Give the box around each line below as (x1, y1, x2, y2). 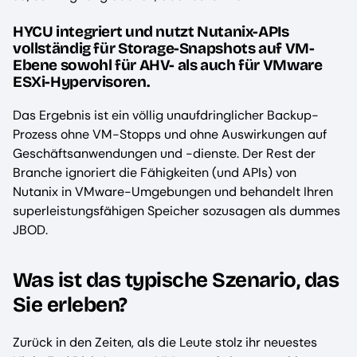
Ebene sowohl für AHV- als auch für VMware (13, 55, 323, 74)
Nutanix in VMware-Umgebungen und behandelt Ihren (13, 182, 333, 200)
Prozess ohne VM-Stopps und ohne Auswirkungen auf (13, 125, 327, 143)
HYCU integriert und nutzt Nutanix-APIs (13, 22, 289, 41)
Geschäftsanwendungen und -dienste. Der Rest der (13, 144, 316, 162)
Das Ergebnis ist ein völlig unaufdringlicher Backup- (13, 106, 319, 124)
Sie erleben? (13, 292, 127, 318)
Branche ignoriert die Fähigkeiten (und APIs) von (13, 163, 296, 181)
